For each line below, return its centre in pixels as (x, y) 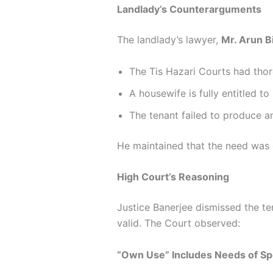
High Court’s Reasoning (173, 177)
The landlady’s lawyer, (169, 39)
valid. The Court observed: (179, 223)
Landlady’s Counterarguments (189, 9)
